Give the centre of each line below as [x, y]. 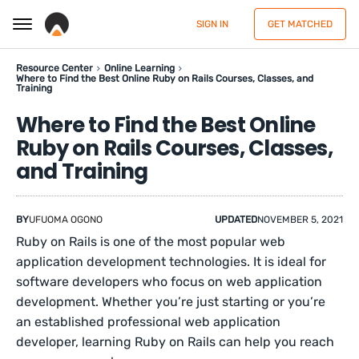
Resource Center [54, 68]
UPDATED [236, 220]
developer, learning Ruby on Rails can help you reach [175, 342]
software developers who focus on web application [169, 282]
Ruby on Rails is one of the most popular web [151, 242]
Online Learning [139, 68]
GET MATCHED [300, 24]
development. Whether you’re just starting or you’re [171, 302]
